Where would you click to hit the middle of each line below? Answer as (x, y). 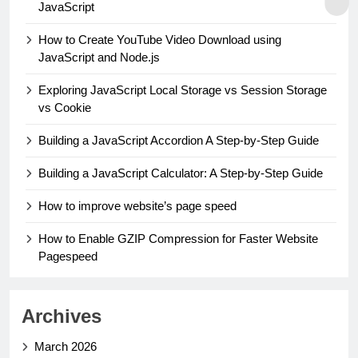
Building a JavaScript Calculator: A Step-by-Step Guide (181, 173)
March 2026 (66, 346)
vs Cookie (65, 107)
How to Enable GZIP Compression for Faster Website (178, 238)
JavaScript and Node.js (99, 57)
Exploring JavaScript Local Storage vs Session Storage (183, 89)
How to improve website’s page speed (137, 205)
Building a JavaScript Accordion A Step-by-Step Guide (179, 140)
